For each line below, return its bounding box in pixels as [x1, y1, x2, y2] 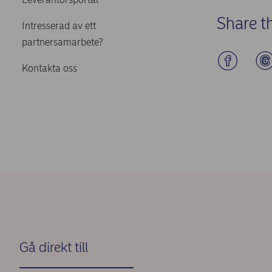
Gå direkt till [19, 238, 88, 256]
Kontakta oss [22, 62, 77, 74]
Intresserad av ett [22, 19, 96, 32]
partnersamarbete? [22, 36, 103, 48]
